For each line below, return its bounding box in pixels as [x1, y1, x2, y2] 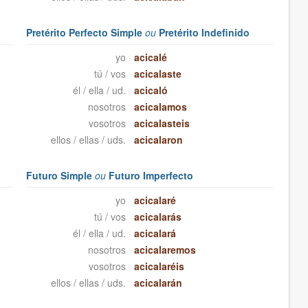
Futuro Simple [26, 168, 96, 183]
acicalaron [133, 133, 183, 147]
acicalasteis [133, 116, 190, 131]
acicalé [133, 50, 167, 65]
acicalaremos [133, 243, 196, 257]
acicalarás [133, 210, 181, 224]
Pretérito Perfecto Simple [26, 25, 146, 40]
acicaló [133, 83, 168, 98]
